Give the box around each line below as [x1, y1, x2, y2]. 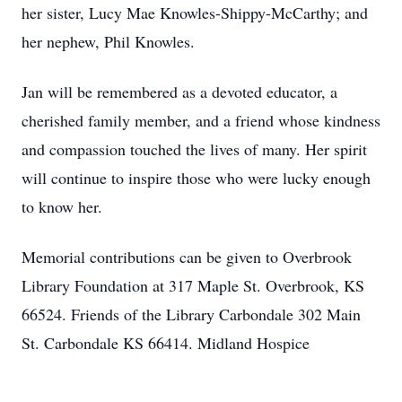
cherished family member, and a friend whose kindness [22, 109, 380, 131]
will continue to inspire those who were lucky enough [22, 167, 371, 188]
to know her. [22, 196, 102, 217]
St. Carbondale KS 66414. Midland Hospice [22, 332, 310, 354]
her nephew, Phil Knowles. [22, 31, 195, 52]
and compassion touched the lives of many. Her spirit [22, 138, 367, 160]
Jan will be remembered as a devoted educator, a [22, 81, 337, 102]
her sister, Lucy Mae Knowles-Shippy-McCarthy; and [22, 2, 368, 23]
